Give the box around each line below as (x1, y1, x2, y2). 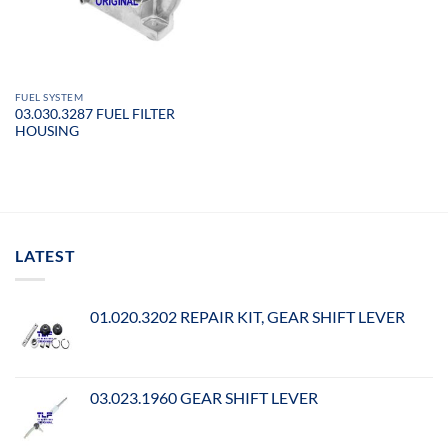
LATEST (15, 245, 76, 265)
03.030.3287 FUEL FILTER (14, 105, 175, 122)
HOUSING (14, 122, 79, 139)
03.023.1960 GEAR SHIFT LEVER (90, 388, 318, 408)
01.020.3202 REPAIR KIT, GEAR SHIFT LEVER (90, 307, 405, 327)
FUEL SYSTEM (14, 91, 84, 104)
